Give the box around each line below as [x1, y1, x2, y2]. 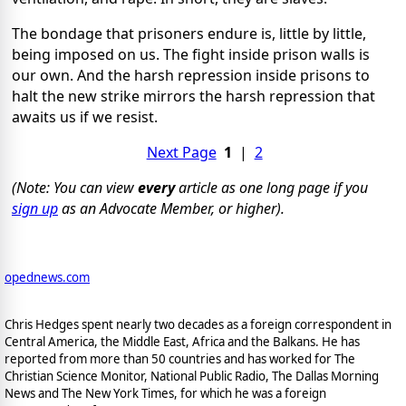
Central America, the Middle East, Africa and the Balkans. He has [5, 333, 360, 350]
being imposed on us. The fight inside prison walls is [12, 44, 370, 65]
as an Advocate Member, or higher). [58, 198, 285, 219]
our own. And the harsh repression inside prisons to [12, 65, 370, 86]
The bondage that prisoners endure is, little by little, [12, 24, 366, 44]
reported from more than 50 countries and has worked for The [5, 350, 355, 367]
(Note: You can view [12, 178, 138, 198]
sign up [12, 198, 58, 219]
